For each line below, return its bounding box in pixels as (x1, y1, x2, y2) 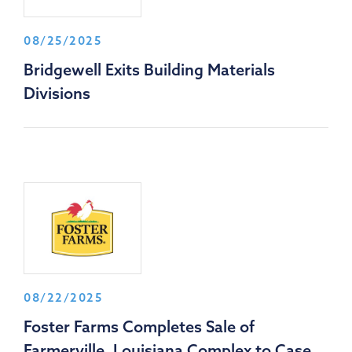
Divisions (24, 83, 90, 104)
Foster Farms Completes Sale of (24, 316, 255, 336)
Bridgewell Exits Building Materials (24, 60, 275, 80)
